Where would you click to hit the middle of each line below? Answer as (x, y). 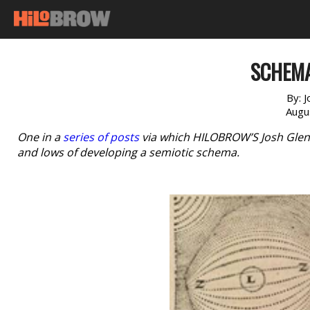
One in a (40, 137)
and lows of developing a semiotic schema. (128, 152)
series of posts (101, 137)
